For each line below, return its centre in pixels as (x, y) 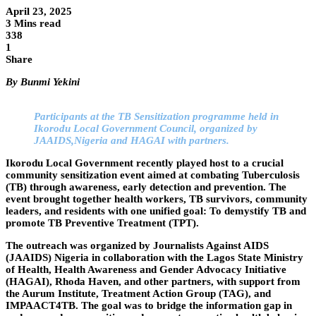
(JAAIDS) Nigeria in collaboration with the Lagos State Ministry (154, 258)
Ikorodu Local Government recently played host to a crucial (145, 163)
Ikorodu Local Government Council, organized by (146, 129)
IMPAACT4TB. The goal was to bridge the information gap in (149, 306)
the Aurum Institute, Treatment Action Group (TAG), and (138, 294)
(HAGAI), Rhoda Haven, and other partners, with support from (153, 282)
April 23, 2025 (39, 12)
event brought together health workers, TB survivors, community (157, 199)
